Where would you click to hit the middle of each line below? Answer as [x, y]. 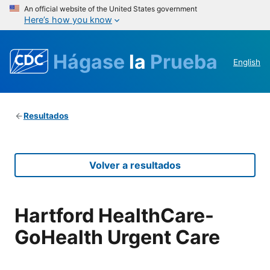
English [247, 62]
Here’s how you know [68, 20]
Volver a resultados [135, 165]
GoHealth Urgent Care [117, 237]
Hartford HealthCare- [114, 215]
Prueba [184, 61]
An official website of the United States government [111, 9]
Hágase [91, 61]
